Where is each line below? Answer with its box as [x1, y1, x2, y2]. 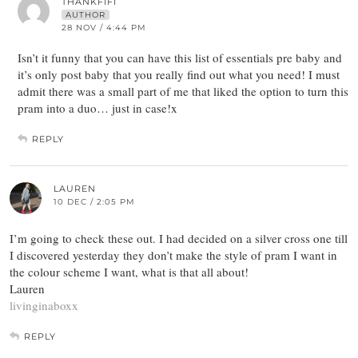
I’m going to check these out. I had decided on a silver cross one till [10, 229, 348, 246]
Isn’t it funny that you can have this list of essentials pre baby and [18, 49, 342, 66]
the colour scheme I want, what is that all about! [10, 263, 249, 280]
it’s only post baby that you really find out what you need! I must [18, 66, 340, 82]
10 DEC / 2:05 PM [54, 196, 135, 207]
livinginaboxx [10, 296, 78, 313]
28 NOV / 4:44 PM [62, 22, 146, 33]
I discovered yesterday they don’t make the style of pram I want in [10, 246, 337, 263]
